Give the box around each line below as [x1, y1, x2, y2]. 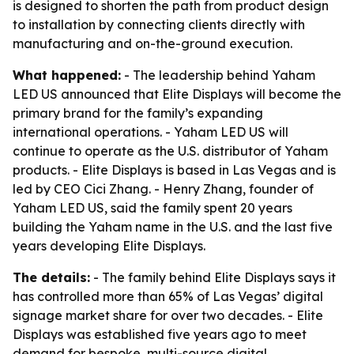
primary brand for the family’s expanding [13, 105, 263, 121]
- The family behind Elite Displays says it [90, 269, 336, 285]
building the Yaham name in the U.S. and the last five [13, 219, 333, 235]
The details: [13, 269, 90, 285]
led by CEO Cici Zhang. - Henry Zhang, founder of [13, 181, 314, 197]
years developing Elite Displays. [13, 238, 205, 254]
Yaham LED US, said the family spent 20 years [13, 200, 292, 216]
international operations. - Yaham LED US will [13, 124, 288, 140]
